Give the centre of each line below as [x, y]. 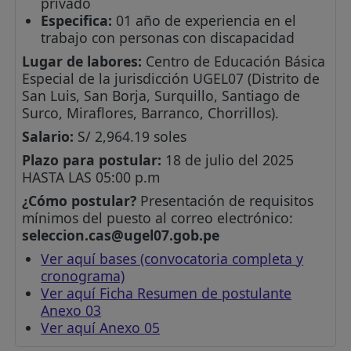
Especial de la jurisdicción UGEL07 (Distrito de [171, 78]
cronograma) [83, 275]
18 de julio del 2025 [228, 159]
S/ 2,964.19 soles [130, 136]
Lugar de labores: [82, 61]
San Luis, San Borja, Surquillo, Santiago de [161, 95]
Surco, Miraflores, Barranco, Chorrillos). [151, 112]
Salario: [48, 136]
